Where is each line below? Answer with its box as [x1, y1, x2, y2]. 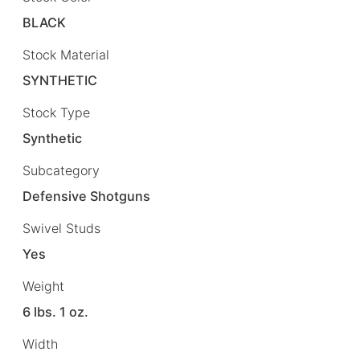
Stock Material [22, 46, 109, 63]
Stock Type [22, 104, 90, 121]
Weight [22, 278, 64, 295]
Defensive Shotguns [22, 188, 151, 205]
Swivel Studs [22, 220, 100, 237]
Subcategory [22, 162, 100, 178]
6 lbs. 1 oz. [22, 304, 89, 321]
